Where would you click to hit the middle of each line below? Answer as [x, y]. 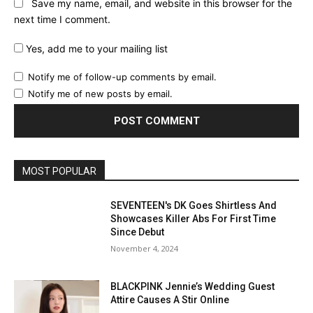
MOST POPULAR [59, 172]
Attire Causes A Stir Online [170, 299]
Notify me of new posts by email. [100, 94]
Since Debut [138, 232]
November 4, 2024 [145, 249]
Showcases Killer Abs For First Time [194, 219]
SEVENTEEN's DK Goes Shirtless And [194, 206]
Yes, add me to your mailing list [95, 49]
